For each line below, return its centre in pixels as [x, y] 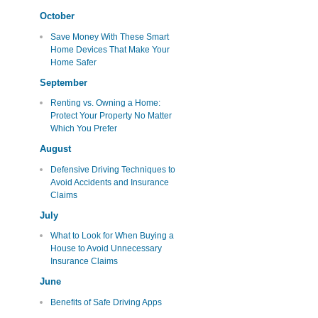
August [55, 149]
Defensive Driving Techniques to [113, 169]
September [64, 82]
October [57, 16]
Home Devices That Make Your [110, 49]
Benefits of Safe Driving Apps [106, 302]
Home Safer [73, 62]
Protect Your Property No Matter [111, 116]
